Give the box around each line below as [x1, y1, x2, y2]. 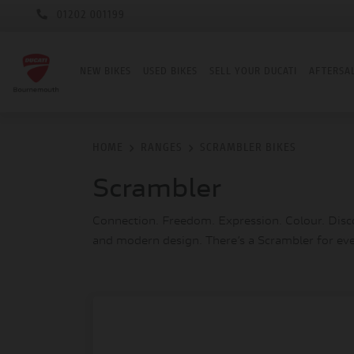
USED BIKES [143, 66, 198, 77]
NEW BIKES [80, 66, 131, 77]
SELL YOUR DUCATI [209, 66, 297, 77]
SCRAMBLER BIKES [200, 142, 296, 154]
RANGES [141, 142, 183, 154]
